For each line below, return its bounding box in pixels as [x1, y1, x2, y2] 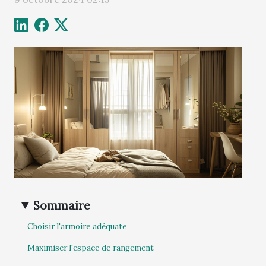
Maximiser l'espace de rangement [27, 243, 154, 254]
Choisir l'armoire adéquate [27, 221, 126, 232]
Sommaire [33, 198, 91, 213]
